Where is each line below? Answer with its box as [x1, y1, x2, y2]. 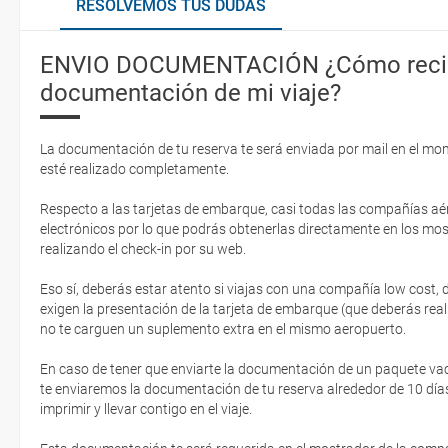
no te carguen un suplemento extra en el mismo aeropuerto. [40, 320, 406, 337]
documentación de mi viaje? [40, 78, 341, 107]
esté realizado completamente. [40, 160, 232, 177]
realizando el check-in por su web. [40, 240, 249, 257]
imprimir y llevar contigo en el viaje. [40, 400, 252, 417]
